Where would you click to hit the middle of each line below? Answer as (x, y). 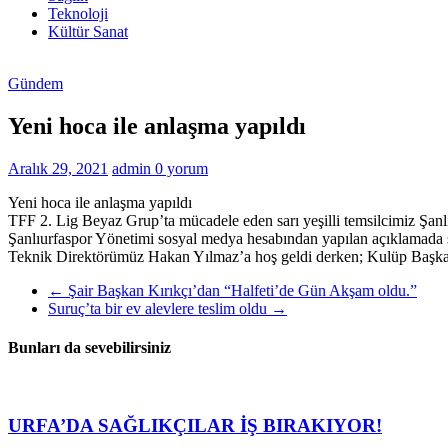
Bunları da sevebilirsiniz (89, 348)
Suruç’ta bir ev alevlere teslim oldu (159, 308)
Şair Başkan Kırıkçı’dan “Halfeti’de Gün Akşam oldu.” (240, 290)
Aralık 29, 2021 (58, 168)
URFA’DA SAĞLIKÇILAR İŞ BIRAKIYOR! (195, 426)
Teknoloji (78, 13)
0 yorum (181, 168)
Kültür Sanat (88, 31)
